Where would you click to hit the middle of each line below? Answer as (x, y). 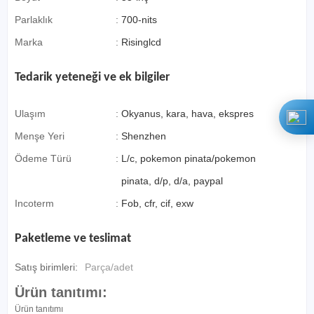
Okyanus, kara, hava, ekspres (187, 114)
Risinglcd (141, 42)
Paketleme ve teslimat (73, 239)
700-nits (139, 20)
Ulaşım (30, 114)
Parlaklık (34, 20)
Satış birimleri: (46, 267)
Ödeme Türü (43, 159)
